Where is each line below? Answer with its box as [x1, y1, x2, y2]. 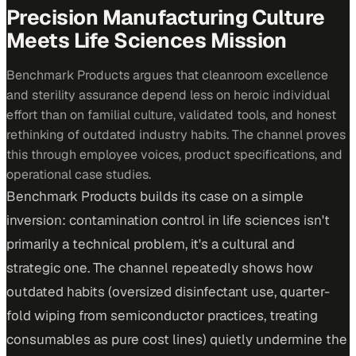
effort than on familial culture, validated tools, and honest [6, 106, 336, 123]
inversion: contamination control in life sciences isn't [6, 211, 330, 229]
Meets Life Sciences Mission [6, 27, 287, 54]
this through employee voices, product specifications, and [6, 146, 342, 163]
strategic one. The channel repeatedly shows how [6, 259, 313, 277]
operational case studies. [6, 166, 151, 183]
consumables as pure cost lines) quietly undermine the [6, 331, 347, 348]
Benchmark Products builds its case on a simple [6, 188, 304, 205]
